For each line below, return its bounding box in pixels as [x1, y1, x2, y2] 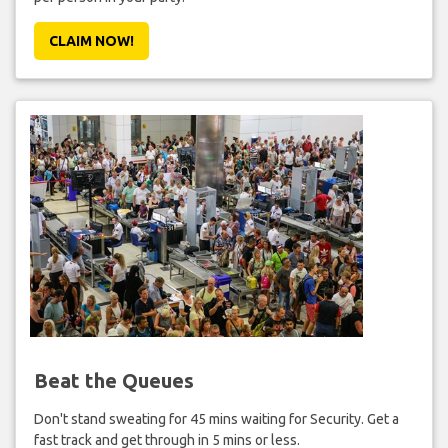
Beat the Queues [33, 369, 194, 393]
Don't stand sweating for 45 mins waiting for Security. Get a [33, 411, 399, 428]
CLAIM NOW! [48, 33, 134, 50]
